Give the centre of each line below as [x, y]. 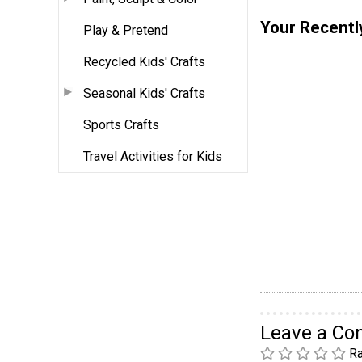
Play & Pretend [126, 30]
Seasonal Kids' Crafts [144, 93]
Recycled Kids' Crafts [144, 61]
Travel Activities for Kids [153, 156]
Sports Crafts [121, 124]
